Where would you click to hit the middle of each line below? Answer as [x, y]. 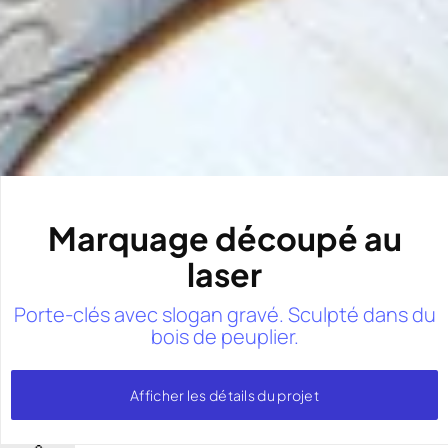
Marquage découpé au [224, 237]
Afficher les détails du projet [224, 394]
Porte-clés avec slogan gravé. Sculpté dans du [224, 314]
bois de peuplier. [224, 336]
